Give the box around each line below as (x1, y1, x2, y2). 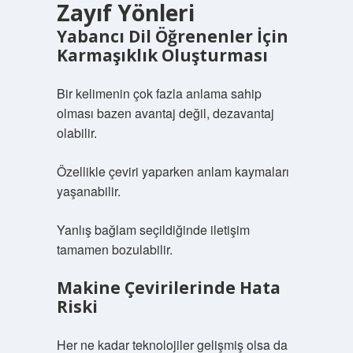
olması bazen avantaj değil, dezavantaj (56, 104, 274, 122)
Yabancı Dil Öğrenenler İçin (56, 25, 288, 47)
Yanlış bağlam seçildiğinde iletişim (56, 221, 250, 239)
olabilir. (56, 124, 97, 142)
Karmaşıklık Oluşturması (56, 44, 268, 66)
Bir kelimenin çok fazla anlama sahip (56, 84, 262, 102)
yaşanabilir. (56, 182, 121, 200)
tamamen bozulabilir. (56, 240, 173, 258)
